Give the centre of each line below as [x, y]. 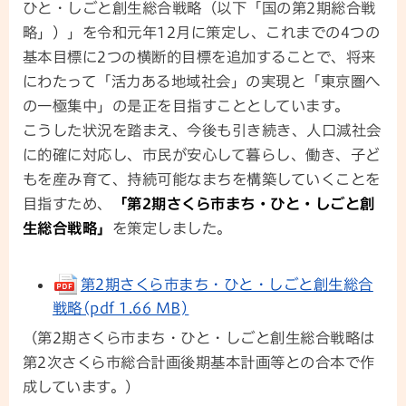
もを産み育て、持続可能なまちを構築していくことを [202, 180]
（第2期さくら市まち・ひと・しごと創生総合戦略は [199, 338]
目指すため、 [68, 204]
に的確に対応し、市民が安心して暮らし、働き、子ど [202, 155]
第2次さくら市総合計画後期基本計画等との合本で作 [199, 363]
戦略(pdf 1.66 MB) [121, 309]
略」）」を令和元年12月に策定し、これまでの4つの [202, 33]
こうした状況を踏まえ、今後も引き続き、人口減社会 [202, 131]
